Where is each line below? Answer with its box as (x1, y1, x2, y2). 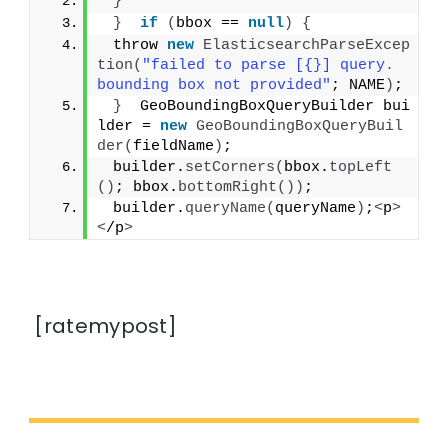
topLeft (329, 158, 393, 176)
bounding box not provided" (97, 76, 332, 94)
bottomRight (178, 178, 278, 196)
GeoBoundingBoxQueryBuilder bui (122, 97, 411, 115)
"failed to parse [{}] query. (142, 56, 395, 74)
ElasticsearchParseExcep (203, 36, 411, 54)
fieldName (133, 137, 215, 155)
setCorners (185, 158, 276, 176)
